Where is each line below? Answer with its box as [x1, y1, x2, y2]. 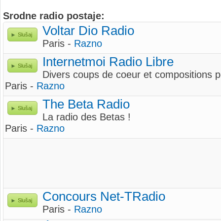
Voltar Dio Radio [42, 24, 134, 37]
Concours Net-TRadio [42, 189, 165, 203]
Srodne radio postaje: [3, 10, 105, 21]
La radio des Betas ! [42, 111, 131, 122]
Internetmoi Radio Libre [42, 55, 174, 69]
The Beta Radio [42, 97, 130, 111]
